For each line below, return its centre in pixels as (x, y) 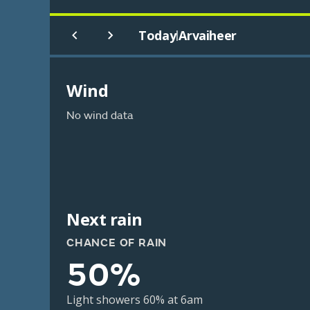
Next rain (104, 219)
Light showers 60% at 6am (135, 300)
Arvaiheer (208, 35)
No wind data (100, 116)
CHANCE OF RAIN (117, 243)
